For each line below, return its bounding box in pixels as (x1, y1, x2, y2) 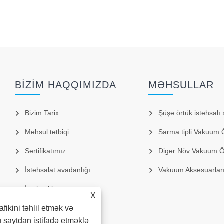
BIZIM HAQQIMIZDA (15, 79, 117, 91)
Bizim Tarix (25, 109, 59, 117)
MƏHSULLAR (148, 79, 214, 91)
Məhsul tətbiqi (25, 128, 69, 136)
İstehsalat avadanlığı (25, 166, 91, 174)
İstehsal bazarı (25, 185, 72, 193)
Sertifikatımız (25, 147, 66, 155)
